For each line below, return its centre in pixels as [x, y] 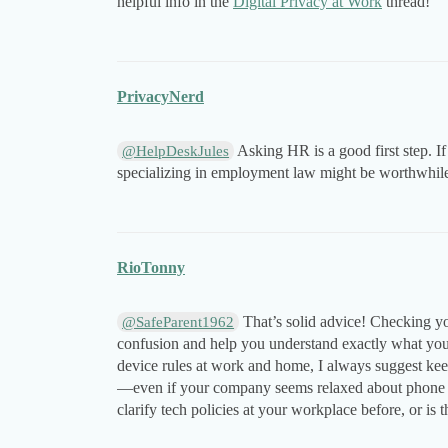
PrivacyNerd [160, 97]
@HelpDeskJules [176, 151]
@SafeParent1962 [178, 322]
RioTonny [151, 268]
